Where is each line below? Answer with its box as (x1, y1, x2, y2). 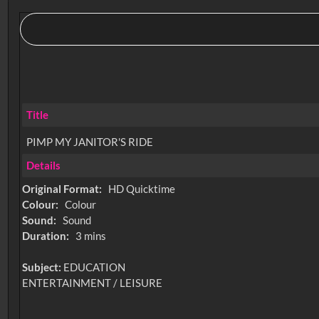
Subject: (22, 261, 64, 274)
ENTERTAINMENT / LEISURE (22, 276, 163, 290)
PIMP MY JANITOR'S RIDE (26, 135, 153, 148)
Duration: (22, 229, 72, 243)
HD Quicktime (108, 182, 175, 196)
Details (26, 159, 61, 172)
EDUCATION (63, 261, 126, 274)
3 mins (75, 229, 106, 243)
